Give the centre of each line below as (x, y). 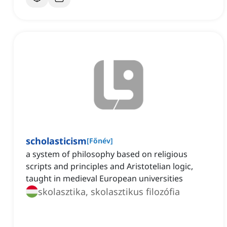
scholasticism (56, 141)
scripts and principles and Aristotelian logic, (109, 166)
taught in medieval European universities (104, 179)
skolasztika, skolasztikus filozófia (109, 192)
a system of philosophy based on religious (107, 154)
